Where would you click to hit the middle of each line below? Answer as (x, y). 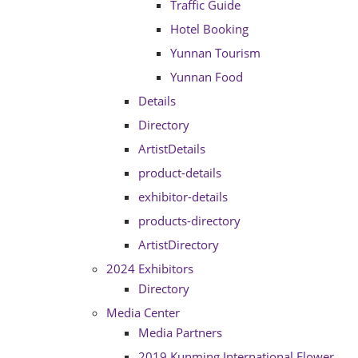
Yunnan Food (207, 77)
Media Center (143, 312)
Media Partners (180, 332)
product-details (180, 173)
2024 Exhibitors (150, 268)
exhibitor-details (183, 197)
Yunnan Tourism (215, 53)
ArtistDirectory (179, 245)
